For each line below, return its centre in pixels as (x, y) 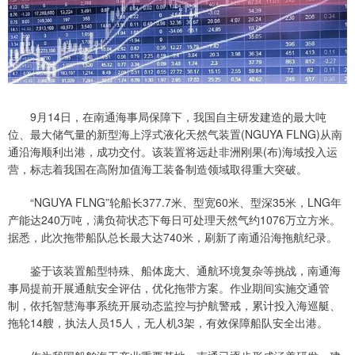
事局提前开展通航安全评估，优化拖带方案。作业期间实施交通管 (169, 288)
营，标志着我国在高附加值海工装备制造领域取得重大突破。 (158, 169)
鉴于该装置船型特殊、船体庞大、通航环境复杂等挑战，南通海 (174, 271)
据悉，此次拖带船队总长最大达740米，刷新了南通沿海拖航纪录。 (173, 237)
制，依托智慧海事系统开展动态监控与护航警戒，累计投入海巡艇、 (174, 305)
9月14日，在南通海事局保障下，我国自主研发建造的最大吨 (167, 117)
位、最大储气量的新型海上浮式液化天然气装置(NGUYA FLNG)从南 (175, 134)
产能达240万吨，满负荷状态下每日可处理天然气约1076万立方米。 (174, 220)
